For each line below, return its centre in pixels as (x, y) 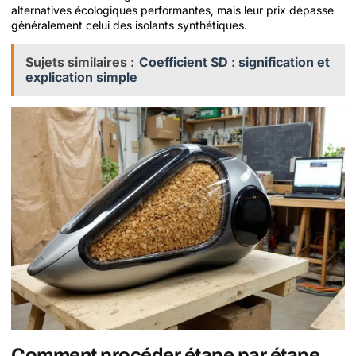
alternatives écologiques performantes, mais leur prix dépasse (172, 10)
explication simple (81, 77)
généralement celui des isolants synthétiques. (129, 25)
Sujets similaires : (80, 62)
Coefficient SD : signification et (234, 62)
